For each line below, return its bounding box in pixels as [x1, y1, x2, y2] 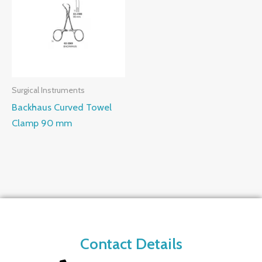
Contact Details [80, 234, 182, 253]
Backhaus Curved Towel [12, 101, 112, 113]
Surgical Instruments [12, 85, 85, 95]
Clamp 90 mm [12, 116, 72, 129]
